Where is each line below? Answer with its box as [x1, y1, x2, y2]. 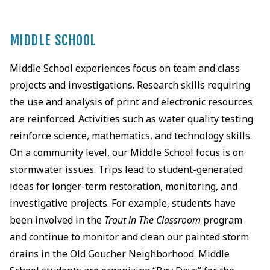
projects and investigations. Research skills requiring [9, 78, 250, 92]
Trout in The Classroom [104, 213, 201, 227]
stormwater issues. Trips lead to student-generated [9, 162, 243, 176]
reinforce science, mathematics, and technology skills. [9, 128, 252, 142]
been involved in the [9, 213, 104, 227]
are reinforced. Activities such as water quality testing [9, 111, 253, 125]
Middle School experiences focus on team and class [9, 61, 240, 75]
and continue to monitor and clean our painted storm [9, 230, 249, 243]
